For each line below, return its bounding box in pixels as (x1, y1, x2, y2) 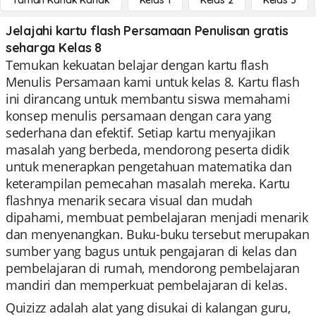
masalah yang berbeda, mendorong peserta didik (6, 141, 289, 158)
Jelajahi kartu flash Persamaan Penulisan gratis (6, 23, 288, 39)
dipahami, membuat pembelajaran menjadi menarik (6, 209, 308, 226)
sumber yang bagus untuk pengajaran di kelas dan (6, 243, 297, 260)
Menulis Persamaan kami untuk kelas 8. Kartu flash (6, 73, 300, 90)
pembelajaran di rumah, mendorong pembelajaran (6, 260, 300, 276)
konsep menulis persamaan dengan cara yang (6, 107, 272, 124)
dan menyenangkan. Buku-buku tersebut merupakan (6, 226, 310, 243)
